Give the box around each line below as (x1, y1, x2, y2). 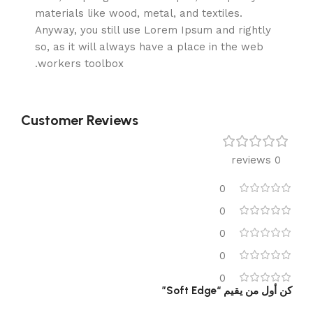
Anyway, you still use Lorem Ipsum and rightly (35, 24, 271, 37)
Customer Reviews (21, 112, 138, 129)
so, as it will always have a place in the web (35, 41, 263, 54)
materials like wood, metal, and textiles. (35, 7, 242, 20)
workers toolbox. (38, 57, 124, 71)
